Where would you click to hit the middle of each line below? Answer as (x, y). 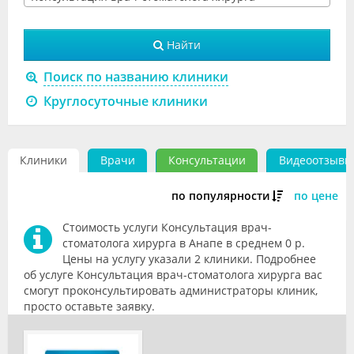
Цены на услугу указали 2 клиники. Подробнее (189, 259)
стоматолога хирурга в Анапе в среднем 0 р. (183, 243)
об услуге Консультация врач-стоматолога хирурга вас (173, 275)
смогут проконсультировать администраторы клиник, (171, 290)
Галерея (40, 147)
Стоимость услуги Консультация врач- (167, 227)
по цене (316, 196)
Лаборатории (55, 213)
